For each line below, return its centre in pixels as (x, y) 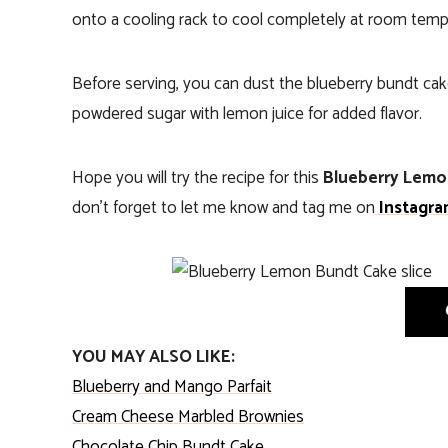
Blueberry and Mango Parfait (172, 386)
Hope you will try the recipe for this (197, 177)
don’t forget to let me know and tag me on (223, 207)
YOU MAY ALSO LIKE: (153, 356)
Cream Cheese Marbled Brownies (188, 416)
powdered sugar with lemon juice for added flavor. (247, 113)
